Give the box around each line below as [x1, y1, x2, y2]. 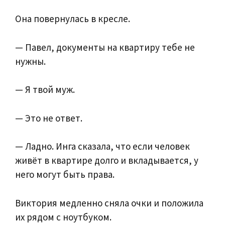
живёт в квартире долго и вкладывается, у [15, 154, 198, 167]
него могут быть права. [15, 168, 115, 181]
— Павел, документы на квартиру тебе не [15, 41, 195, 53]
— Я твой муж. [15, 83, 75, 96]
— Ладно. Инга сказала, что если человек [15, 140, 190, 153]
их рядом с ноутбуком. [15, 210, 111, 223]
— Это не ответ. [15, 111, 82, 124]
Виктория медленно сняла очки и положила [15, 196, 203, 209]
